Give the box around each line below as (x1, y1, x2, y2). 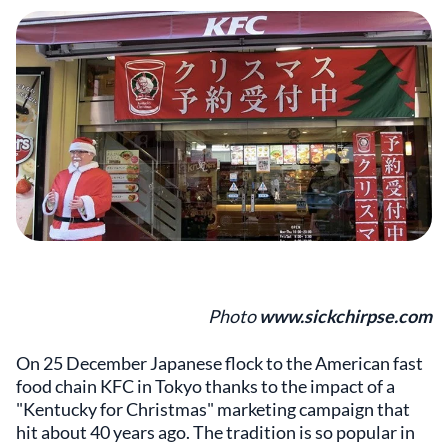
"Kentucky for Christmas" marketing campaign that (16, 397, 410, 420)
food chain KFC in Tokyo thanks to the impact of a (16, 374, 395, 397)
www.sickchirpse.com (259, 304, 432, 327)
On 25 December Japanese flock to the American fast (16, 351, 423, 374)
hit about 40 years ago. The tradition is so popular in (16, 420, 415, 443)
